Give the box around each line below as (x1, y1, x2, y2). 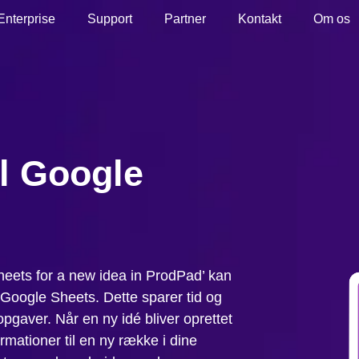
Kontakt (238, 12, 281, 26)
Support (87, 12, 132, 26)
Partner (164, 12, 206, 26)
